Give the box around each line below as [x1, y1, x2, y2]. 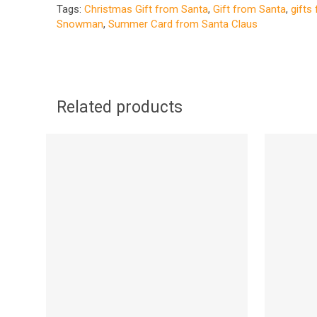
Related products [57, 98, 183, 117]
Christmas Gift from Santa [84, 3, 208, 16]
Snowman [57, 18, 103, 31]
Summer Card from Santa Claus [108, 18, 258, 31]
